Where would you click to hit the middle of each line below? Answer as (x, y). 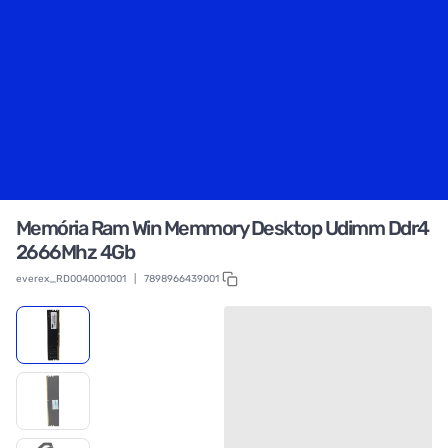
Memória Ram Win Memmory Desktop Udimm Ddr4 (222, 228)
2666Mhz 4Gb (75, 252)
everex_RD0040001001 (70, 279)
